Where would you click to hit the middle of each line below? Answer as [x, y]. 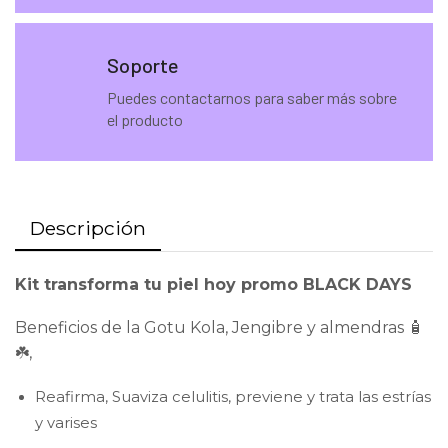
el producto [145, 119]
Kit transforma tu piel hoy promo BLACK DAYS [213, 284]
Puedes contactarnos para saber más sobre [252, 97]
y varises [66, 422]
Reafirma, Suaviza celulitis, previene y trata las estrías [233, 396]
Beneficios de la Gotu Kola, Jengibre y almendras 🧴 [219, 328]
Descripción [88, 227]
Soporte [143, 64]
